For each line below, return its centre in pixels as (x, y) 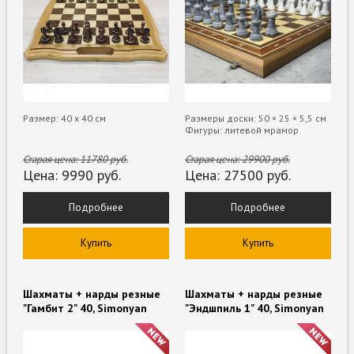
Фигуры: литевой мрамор (242, 130)
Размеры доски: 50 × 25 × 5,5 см (256, 118)
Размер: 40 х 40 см (65, 118)
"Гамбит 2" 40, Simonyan (85, 308)
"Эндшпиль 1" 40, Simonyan (254, 308)
